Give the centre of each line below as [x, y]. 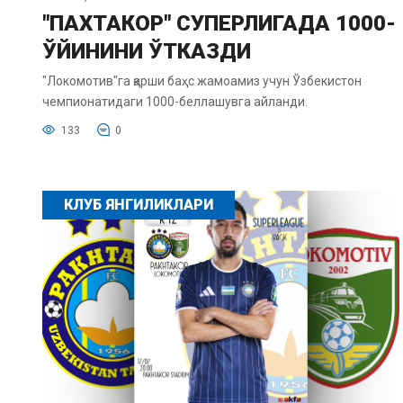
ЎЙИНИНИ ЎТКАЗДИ [147, 52]
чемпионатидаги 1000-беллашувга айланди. [175, 102]
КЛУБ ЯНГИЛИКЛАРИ [139, 205]
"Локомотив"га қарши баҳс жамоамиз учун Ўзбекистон [202, 81]
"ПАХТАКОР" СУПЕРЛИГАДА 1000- [219, 24]
